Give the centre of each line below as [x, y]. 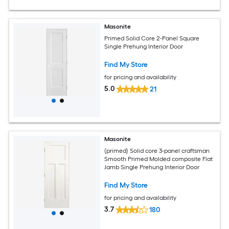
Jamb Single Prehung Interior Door [152, 167]
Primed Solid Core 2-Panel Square [152, 38]
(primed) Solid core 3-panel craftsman [157, 151]
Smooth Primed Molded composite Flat [159, 159]
